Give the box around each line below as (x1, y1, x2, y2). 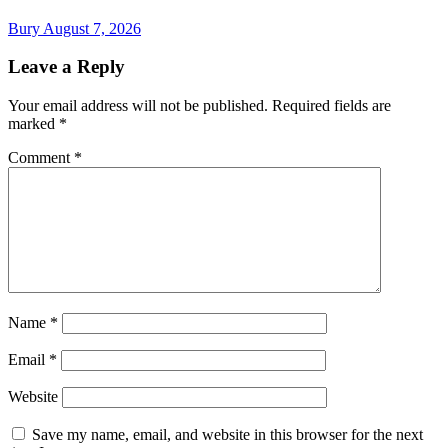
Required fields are (272, 97, 391, 114)
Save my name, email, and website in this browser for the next (32, 426, 423, 443)
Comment (8, 149, 74, 166)
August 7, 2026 (43, 19, 141, 37)
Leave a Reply (8, 56, 125, 78)
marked (8, 115, 59, 132)
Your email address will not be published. (8, 97, 268, 114)
